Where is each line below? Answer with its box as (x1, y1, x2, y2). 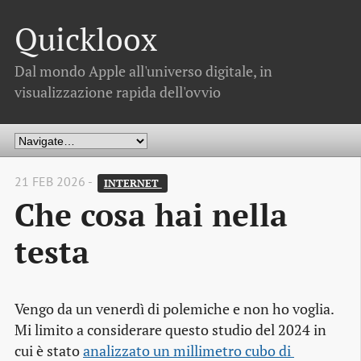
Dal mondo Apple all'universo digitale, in (15, 61, 272, 81)
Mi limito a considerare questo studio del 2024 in (15, 321, 326, 340)
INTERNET (103, 176, 162, 190)
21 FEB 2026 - (15, 173, 95, 190)
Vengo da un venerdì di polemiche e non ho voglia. (15, 300, 334, 319)
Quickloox (15, 19, 157, 60)
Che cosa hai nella (15, 194, 288, 235)
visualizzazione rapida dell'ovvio (15, 82, 221, 102)
